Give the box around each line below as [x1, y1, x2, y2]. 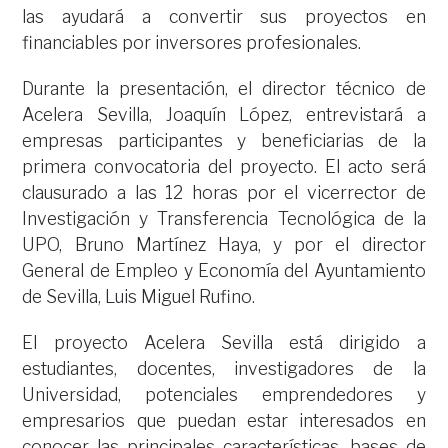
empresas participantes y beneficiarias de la [22, 130, 426, 151]
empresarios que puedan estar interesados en [22, 410, 426, 431]
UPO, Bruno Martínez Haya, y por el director [22, 234, 426, 255]
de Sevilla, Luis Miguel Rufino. [22, 286, 256, 307]
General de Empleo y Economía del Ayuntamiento [22, 260, 426, 281]
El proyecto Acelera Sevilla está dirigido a [22, 332, 426, 353]
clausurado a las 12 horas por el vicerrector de [22, 182, 426, 203]
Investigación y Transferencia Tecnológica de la [22, 208, 426, 229]
